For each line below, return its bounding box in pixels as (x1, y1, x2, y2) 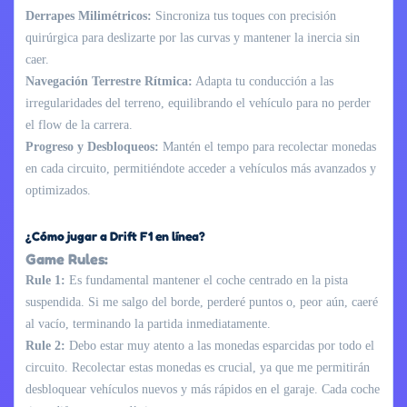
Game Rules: (25, 249, 108, 268)
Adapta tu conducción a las (193, 74, 333, 88)
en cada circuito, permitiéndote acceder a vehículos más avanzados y (25, 161, 376, 175)
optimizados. (25, 183, 91, 197)
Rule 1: (25, 273, 65, 287)
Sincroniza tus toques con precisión (152, 8, 336, 23)
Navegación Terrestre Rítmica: (25, 74, 193, 88)
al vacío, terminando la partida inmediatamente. (25, 316, 271, 331)
